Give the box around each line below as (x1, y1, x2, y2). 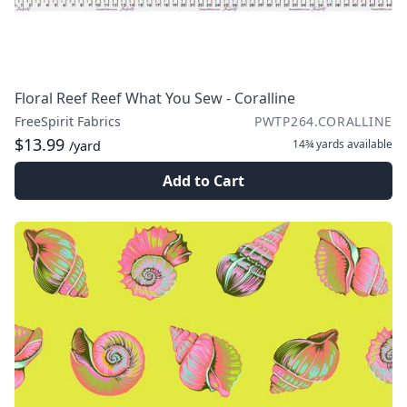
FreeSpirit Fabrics (15, 113, 121, 130)
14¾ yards (293, 136, 344, 152)
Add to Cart (163, 171, 244, 191)
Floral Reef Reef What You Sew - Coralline (15, 88, 295, 108)
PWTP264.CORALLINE (254, 113, 392, 130)
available (344, 136, 392, 152)
